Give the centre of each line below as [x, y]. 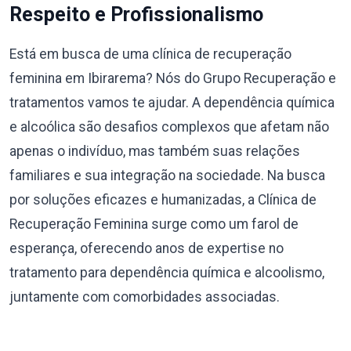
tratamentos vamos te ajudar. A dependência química [172, 103]
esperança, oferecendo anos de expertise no [147, 248]
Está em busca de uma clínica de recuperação [150, 54]
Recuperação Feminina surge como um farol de [154, 224]
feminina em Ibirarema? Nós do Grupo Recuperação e [173, 78]
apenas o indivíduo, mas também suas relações [155, 151]
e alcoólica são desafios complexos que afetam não [169, 127]
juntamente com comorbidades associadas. [145, 297]
